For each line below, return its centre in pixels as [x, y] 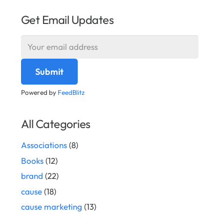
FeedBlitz [71, 93]
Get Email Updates [67, 20]
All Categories [55, 124]
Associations [44, 145]
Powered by [39, 93]
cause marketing [51, 207]
